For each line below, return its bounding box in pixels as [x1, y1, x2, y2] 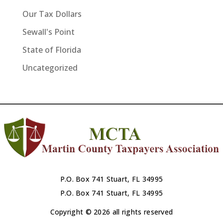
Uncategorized [22, 62, 78, 73]
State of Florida [22, 44, 81, 55]
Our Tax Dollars [22, 8, 82, 19]
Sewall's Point [22, 26, 75, 37]
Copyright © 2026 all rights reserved [50, 207, 173, 217]
